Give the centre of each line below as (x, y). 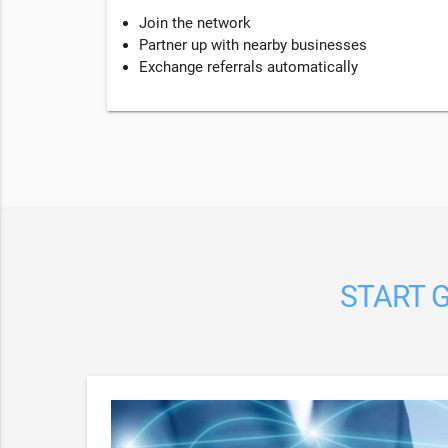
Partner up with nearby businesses (253, 45)
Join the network (195, 23)
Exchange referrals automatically (248, 67)
